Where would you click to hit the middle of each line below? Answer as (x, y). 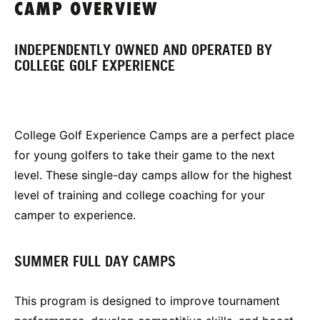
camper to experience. (75, 215)
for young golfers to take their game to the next (145, 155)
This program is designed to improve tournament (147, 300)
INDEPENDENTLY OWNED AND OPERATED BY (143, 50)
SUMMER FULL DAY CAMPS (95, 261)
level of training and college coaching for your (140, 195)
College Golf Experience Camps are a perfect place (154, 135)
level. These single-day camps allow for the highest (153, 175)
